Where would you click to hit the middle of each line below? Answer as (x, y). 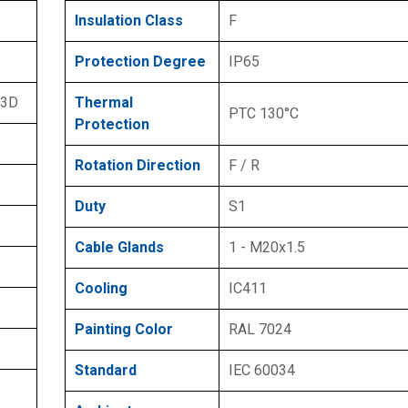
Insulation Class (129, 20)
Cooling (101, 288)
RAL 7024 (260, 329)
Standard (106, 370)
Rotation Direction (138, 165)
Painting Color (124, 329)
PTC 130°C (264, 113)
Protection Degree (140, 61)
